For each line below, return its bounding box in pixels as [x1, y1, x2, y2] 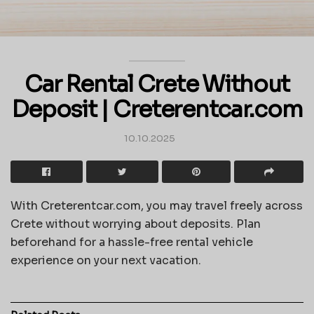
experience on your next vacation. [11, 252, 201, 268]
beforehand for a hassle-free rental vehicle [11, 234, 253, 250]
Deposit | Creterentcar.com [11, 95, 303, 124]
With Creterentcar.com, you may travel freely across [11, 198, 303, 213]
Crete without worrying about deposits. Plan [11, 216, 261, 231]
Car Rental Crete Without [24, 70, 290, 99]
